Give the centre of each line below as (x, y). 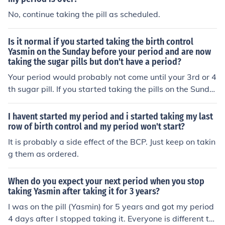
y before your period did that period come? (87, 101)
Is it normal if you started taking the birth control (101, 42)
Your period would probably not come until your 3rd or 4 (112, 77)
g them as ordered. (43, 154)
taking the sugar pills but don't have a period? (95, 62)
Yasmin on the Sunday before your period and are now (109, 52)
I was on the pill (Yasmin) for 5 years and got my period (111, 206)
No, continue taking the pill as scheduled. (84, 14)
